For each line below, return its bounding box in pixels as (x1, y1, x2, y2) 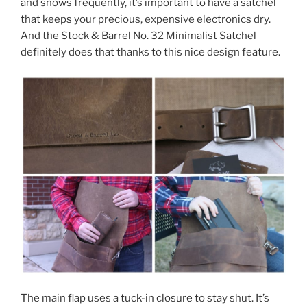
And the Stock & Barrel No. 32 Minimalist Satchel (21, 29, 256, 42)
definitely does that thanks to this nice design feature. (21, 45, 280, 58)
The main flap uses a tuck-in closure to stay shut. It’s (21, 292, 269, 305)
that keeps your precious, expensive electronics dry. (21, 12, 271, 25)
